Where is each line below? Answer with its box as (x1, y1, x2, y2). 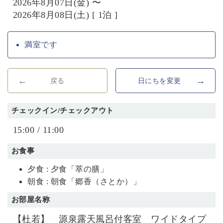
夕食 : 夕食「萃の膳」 (27, 164, 108, 173)
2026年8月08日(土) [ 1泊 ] (12, 9, 118, 20)
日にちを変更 (137, 77, 181, 85)
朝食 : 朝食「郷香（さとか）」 (27, 177, 141, 186)
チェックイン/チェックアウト (11, 107, 114, 115)
